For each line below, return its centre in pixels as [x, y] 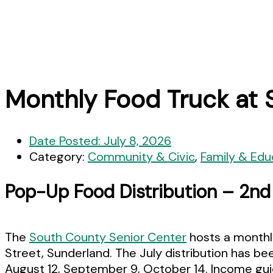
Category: [58, 156]
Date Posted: [66, 140]
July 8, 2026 [137, 140]
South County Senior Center [108, 237]
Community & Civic [141, 156]
